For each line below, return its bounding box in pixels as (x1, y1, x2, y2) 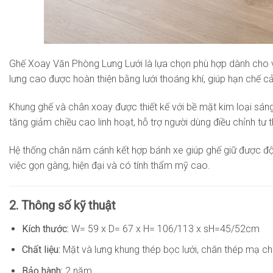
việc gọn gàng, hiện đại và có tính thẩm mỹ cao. (9, 160, 210, 172)
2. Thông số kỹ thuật (9, 197, 116, 213)
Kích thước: (21, 222, 69, 235)
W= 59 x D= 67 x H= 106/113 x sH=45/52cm (68, 222, 260, 235)
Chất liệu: (21, 244, 63, 256)
